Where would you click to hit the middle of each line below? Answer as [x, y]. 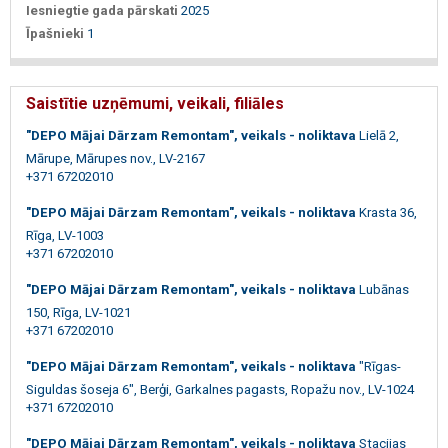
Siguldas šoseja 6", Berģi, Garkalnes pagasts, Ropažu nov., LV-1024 [220, 389]
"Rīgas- [380, 366]
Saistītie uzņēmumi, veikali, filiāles [155, 103]
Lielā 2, [379, 135]
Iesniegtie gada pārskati [102, 10]
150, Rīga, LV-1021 [78, 312]
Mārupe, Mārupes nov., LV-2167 [115, 158]
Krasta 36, [388, 212]
